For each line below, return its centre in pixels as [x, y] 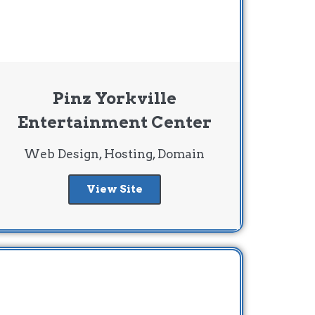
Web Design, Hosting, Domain [115, 154]
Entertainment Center [114, 122]
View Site [114, 189]
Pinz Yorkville [114, 98]
